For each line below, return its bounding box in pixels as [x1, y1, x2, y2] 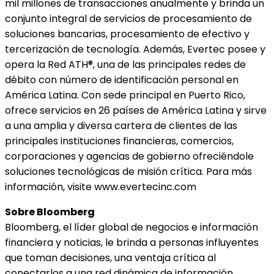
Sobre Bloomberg [5, 205, 95, 220]
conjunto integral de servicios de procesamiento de [5, 12, 252, 26]
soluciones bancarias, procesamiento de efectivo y [5, 27, 250, 42]
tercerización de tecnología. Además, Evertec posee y [5, 42, 265, 57]
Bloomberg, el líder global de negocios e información [5, 220, 258, 235]
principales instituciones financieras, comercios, [5, 134, 234, 149]
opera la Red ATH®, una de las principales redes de [5, 57, 246, 72]
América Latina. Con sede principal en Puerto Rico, [5, 88, 245, 103]
